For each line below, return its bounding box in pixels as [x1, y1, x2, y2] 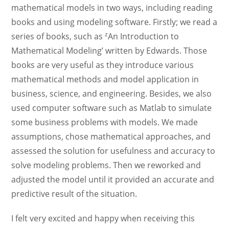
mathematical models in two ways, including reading [11, 2, 213, 13]
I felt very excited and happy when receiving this [11, 213, 195, 224]
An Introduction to [108, 31, 179, 42]
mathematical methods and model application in [11, 74, 199, 85]
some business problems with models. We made [11, 117, 198, 128]
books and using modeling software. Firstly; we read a [11, 16, 218, 28]
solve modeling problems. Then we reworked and [11, 159, 201, 171]
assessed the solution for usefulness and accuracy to [11, 145, 216, 156]
